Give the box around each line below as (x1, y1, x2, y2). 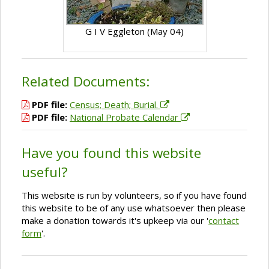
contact (208, 214, 239, 226)
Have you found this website (22, 143, 201, 162)
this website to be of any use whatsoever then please (22, 201, 246, 214)
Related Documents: (22, 71, 150, 91)
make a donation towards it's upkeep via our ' (22, 214, 208, 226)
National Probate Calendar (70, 110, 181, 123)
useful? (22, 162, 68, 181)
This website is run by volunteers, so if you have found (22, 189, 247, 201)
